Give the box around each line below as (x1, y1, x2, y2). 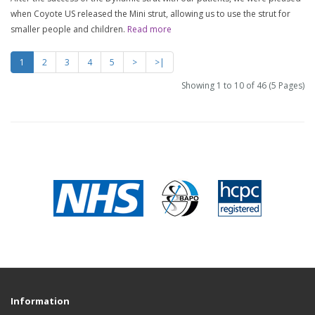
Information (11, 295, 70, 307)
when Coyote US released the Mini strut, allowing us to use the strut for (11, 8, 290, 20)
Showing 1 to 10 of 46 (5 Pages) (181, 79, 304, 91)
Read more (127, 23, 172, 35)
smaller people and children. (11, 23, 127, 35)
